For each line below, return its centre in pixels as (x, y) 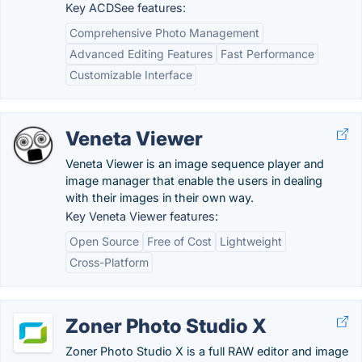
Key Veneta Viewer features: (142, 216)
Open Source (104, 241)
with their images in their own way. (160, 198)
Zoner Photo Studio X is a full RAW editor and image (207, 351)
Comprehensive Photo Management (164, 33)
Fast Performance (267, 54)
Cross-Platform (109, 262)
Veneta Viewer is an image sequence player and (195, 164)
